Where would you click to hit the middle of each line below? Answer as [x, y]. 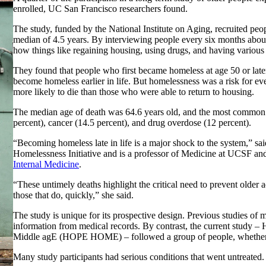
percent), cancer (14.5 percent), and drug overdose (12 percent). [132, 122]
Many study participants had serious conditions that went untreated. [139, 256]
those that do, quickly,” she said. [73, 195]
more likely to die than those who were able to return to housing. [134, 91]
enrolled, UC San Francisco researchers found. [100, 8]
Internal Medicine [46, 164]
